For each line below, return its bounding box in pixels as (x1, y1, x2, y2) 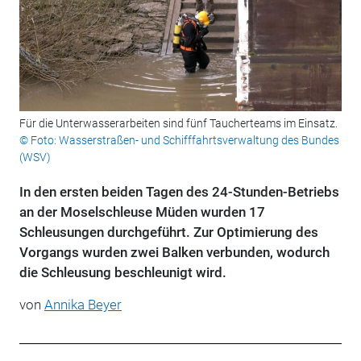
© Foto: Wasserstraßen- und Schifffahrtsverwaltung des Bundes (19, 134, 339, 147)
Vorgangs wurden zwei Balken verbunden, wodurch (19, 244, 330, 261)
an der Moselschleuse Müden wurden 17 (19, 204, 265, 221)
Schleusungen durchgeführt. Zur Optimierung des (19, 224, 318, 241)
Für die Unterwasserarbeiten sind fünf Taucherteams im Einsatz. (19, 117, 338, 131)
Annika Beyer (44, 297, 122, 313)
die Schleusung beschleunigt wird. (19, 264, 226, 281)
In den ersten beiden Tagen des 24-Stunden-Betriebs (19, 184, 339, 201)
